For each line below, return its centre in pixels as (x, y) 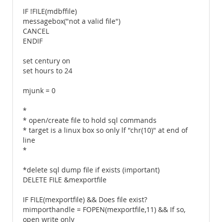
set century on (47, 61)
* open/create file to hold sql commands (90, 120)
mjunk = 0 (39, 91)
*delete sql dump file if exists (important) (91, 170)
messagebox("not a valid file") (72, 21)
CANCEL (36, 31)
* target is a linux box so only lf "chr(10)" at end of (105, 130)
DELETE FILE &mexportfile (65, 180)
